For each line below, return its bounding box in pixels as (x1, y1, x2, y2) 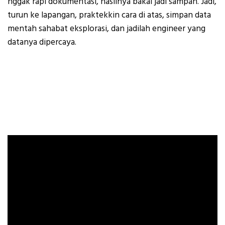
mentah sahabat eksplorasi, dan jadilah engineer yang (8, 23, 205, 35)
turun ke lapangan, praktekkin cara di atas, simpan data (8, 9, 211, 22)
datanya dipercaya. (8, 36, 76, 49)
